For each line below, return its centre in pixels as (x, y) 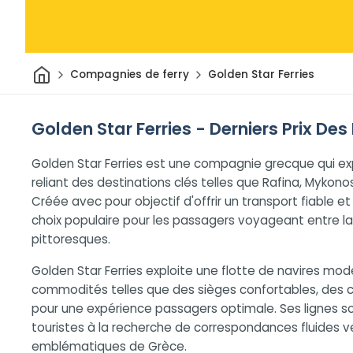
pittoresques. (71, 239)
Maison (70, 69)
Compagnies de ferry (129, 75)
